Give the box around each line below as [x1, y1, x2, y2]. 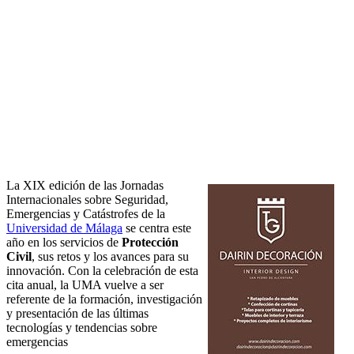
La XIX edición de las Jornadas [6, 179, 164, 193]
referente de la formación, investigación [6, 292, 202, 307]
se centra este [122, 221, 191, 235]
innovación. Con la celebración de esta [6, 264, 198, 278]
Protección [122, 235, 179, 250]
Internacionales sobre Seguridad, [6, 193, 168, 207]
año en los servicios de [6, 235, 122, 250]
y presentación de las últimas [6, 307, 149, 321]
